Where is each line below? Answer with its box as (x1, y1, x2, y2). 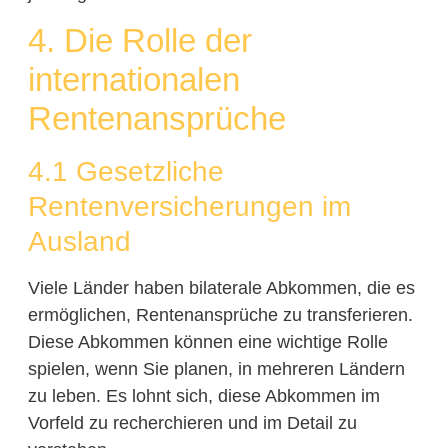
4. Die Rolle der (27, 22, 252, 60)
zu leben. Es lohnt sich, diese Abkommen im (27, 386, 380, 407)
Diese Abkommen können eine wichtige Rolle (27, 332, 388, 353)
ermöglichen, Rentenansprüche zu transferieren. (27, 305, 413, 326)
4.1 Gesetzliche (27, 156, 224, 188)
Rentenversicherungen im (27, 191, 351, 223)
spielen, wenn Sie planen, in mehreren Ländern (27, 359, 405, 380)
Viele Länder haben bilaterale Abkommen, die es (27, 278, 415, 299)
